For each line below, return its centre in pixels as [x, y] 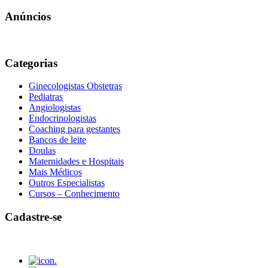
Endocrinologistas [63, 118]
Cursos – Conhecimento [74, 194]
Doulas [42, 151]
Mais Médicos [55, 172]
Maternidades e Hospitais [76, 162]
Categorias [31, 63]
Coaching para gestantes [74, 129]
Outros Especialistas [67, 183]
